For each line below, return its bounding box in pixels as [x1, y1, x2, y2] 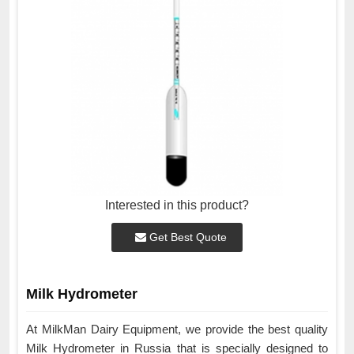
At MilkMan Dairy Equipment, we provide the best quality [26, 322, 328, 337]
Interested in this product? [105, 198, 249, 213]
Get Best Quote [146, 231, 227, 244]
